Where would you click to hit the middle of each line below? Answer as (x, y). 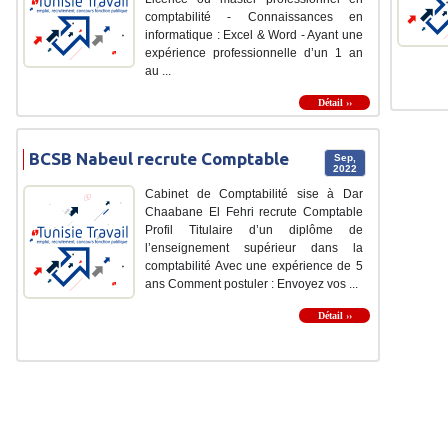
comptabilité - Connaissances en (254, 17)
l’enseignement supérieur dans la (254, 248)
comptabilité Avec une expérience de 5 (254, 266)
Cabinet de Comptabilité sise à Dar (254, 194)
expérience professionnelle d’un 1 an (254, 53)
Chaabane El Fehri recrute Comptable (254, 212)
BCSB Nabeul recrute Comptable (159, 159)
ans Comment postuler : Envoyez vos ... (251, 284)
